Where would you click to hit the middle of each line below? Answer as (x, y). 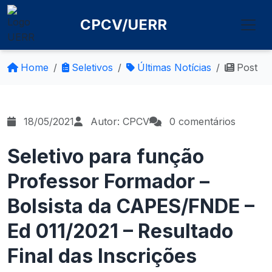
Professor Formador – (108, 181)
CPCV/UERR (124, 25)
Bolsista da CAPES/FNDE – (131, 206)
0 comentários (201, 121)
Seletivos (92, 67)
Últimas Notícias (174, 67)
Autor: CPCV (118, 121)
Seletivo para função (106, 156)
